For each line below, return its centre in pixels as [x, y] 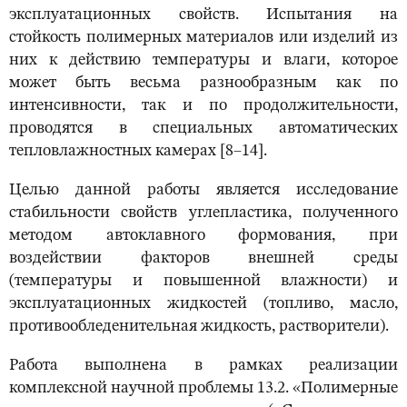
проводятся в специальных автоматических [203, 129]
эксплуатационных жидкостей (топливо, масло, [203, 304]
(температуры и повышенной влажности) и [203, 281]
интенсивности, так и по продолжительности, [203, 106]
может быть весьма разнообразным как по [203, 83]
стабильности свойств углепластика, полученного [203, 213]
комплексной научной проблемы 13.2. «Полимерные [203, 388]
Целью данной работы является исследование [203, 190]
